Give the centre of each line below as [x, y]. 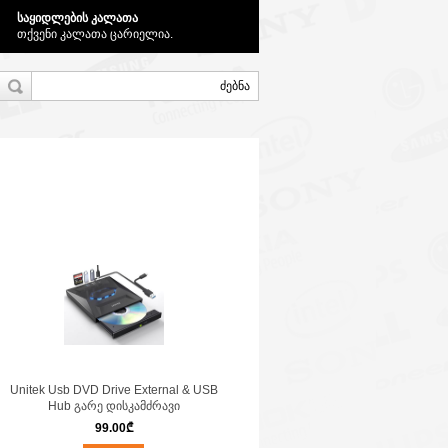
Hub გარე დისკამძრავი [113, 406]
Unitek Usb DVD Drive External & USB [113, 390]
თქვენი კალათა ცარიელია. [95, 34]
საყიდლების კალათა [77, 18]
